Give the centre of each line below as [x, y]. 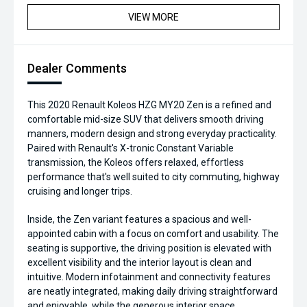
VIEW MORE [153, 17]
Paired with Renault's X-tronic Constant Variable [131, 148]
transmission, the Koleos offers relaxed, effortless [136, 163]
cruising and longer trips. [80, 192]
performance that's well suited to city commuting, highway [153, 177]
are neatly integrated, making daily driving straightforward [152, 292]
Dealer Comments [77, 69]
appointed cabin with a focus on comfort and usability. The [153, 234]
